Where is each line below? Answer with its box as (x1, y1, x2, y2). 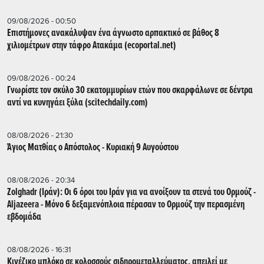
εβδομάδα (7, 210, 41, 224)
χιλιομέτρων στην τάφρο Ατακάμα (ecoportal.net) (7, 38, 176, 52)
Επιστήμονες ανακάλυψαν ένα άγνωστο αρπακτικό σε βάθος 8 (7, 26, 219, 40)
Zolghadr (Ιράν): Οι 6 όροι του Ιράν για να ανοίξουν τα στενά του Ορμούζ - (7, 185, 256, 199)
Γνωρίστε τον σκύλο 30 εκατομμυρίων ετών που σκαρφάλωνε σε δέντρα (7, 83, 253, 97)
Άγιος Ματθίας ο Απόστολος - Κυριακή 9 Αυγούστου (7, 140, 179, 154)
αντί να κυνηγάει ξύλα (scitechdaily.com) (7, 95, 148, 110)
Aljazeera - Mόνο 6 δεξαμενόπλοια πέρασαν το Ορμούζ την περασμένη (7, 197, 245, 212)
